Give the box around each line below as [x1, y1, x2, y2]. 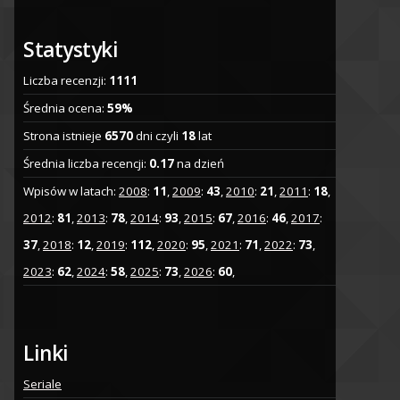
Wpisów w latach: [23, 183, 119, 200]
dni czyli [133, 128, 181, 145]
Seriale [23, 376, 62, 393]
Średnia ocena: [23, 100, 107, 117]
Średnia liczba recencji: [23, 155, 149, 172]
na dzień [174, 155, 224, 172]
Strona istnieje [23, 128, 104, 145]
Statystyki [23, 36, 118, 64]
